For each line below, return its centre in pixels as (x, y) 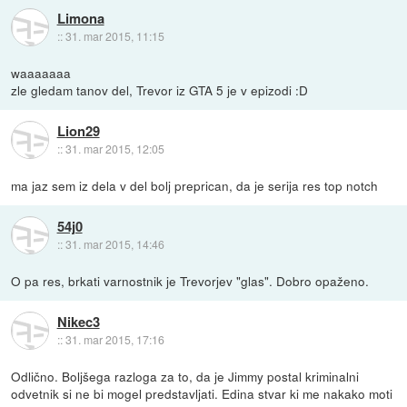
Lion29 (78, 130)
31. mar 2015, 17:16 (114, 339)
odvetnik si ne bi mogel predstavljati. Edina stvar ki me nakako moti (202, 393)
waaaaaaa (41, 72)
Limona (80, 18)
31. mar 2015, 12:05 (114, 148)
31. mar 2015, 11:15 (114, 35)
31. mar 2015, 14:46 (114, 243)
